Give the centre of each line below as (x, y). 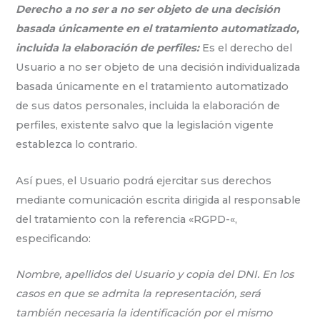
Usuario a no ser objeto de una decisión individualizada (158, 67)
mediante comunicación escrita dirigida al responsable (159, 200)
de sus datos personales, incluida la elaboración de (148, 106)
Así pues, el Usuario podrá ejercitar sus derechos (144, 180)
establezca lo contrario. (77, 145)
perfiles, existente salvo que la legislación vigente (145, 125)
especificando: (54, 238)
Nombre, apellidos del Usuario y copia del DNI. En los (155, 275)
